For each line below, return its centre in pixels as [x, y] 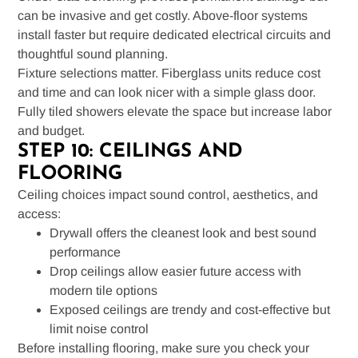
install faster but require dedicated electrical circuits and [175, 34]
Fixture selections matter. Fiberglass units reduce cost [169, 73]
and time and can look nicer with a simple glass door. [167, 92]
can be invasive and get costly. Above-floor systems [163, 15]
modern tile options [104, 290]
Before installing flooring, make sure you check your [164, 348]
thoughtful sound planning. [93, 54]
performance [86, 252]
